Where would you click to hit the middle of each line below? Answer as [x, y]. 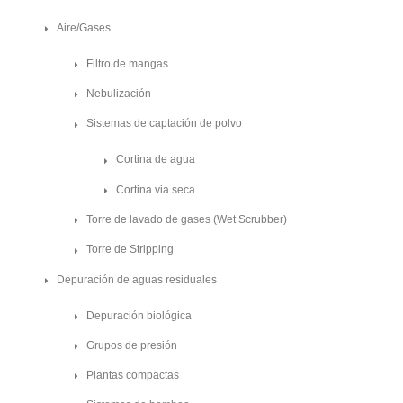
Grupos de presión [132, 345]
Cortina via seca [156, 189]
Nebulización [119, 93]
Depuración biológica [139, 315]
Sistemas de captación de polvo [164, 124]
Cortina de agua [156, 160]
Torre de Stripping [130, 250]
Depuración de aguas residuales [137, 279]
